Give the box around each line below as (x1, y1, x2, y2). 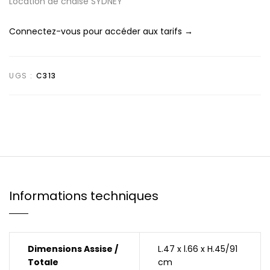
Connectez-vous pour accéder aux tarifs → (9, 25, 193, 37)
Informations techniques (9, 187, 159, 204)
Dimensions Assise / (28, 243, 118, 255)
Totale (28, 256, 58, 268)
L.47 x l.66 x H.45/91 (158, 243, 237, 255)
